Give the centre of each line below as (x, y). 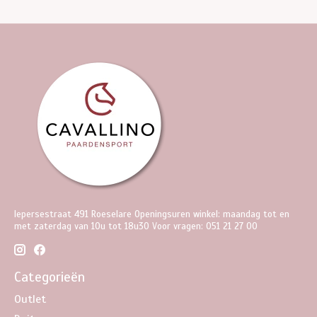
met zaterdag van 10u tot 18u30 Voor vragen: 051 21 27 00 (136, 226)
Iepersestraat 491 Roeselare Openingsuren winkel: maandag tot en (152, 214)
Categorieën (50, 277)
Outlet (30, 300)
